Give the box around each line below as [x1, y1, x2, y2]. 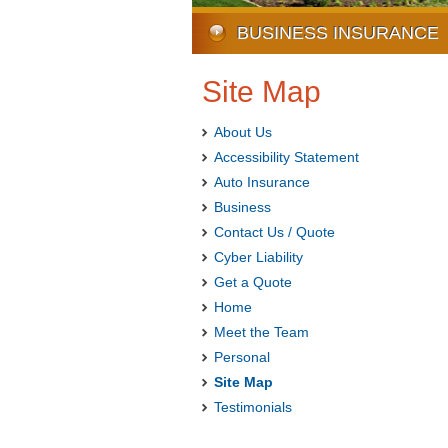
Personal [214, 349, 270, 366]
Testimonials [214, 399, 292, 416]
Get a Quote [214, 274, 292, 291]
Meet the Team [214, 324, 309, 341]
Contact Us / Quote [214, 224, 335, 241]
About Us [214, 124, 272, 141]
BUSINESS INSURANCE [237, 23, 439, 44]
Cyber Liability [214, 249, 303, 266]
